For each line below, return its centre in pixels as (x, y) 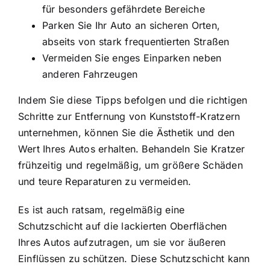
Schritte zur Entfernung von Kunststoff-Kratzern (129, 116)
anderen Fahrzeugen (90, 74)
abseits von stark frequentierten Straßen (136, 41)
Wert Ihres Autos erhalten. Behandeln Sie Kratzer (132, 149)
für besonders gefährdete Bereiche (124, 9)
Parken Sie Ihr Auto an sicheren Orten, (131, 25)
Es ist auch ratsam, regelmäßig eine (102, 209)
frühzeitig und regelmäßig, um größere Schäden (130, 165)
